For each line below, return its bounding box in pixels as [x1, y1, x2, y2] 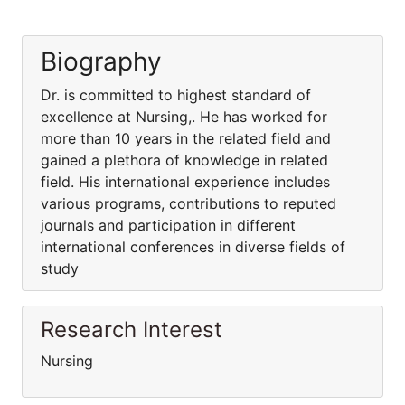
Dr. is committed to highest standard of [41, 86, 311, 104]
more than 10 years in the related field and [41, 129, 331, 147]
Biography [41, 46, 162, 77]
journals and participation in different [41, 216, 296, 234]
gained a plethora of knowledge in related [41, 151, 328, 169]
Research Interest [41, 316, 222, 343]
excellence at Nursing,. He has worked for [41, 108, 327, 126]
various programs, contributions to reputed [41, 194, 336, 212]
